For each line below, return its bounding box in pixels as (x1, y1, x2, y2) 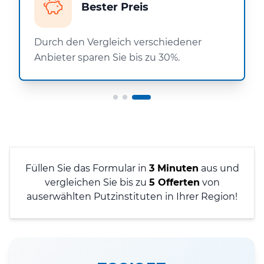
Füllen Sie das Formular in (25, 162, 149, 174)
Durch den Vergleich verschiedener (34, 36, 202, 48)
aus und (198, 162, 239, 174)
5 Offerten (148, 176, 200, 188)
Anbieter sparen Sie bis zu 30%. (34, 51, 180, 63)
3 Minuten (148, 162, 199, 174)
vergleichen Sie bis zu (44, 176, 149, 188)
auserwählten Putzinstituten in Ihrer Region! (27, 190, 237, 202)
